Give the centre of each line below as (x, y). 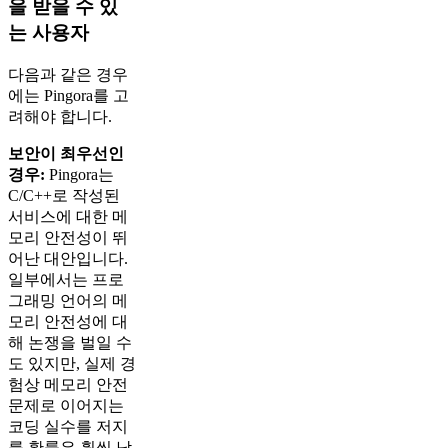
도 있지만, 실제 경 (72, 363)
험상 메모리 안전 (68, 384)
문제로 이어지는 (66, 405)
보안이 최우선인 (66, 153)
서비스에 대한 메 (68, 216)
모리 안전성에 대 (68, 321)
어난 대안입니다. (68, 258)
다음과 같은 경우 (68, 74)
